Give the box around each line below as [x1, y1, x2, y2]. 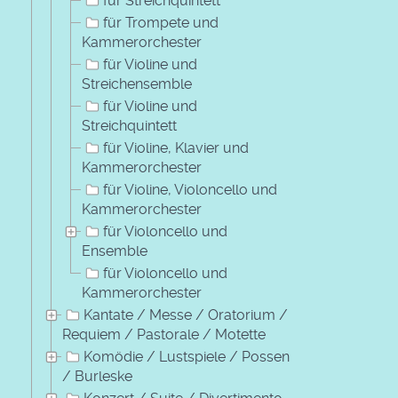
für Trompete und [103, 14, 219, 31]
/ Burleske [62, 368, 132, 385]
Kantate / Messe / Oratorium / [84, 306, 288, 323]
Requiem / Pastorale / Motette [62, 326, 266, 343]
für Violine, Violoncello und [103, 181, 277, 198]
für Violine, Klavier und [103, 139, 249, 156]
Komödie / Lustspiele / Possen [84, 348, 290, 365]
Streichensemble [82, 76, 192, 92]
